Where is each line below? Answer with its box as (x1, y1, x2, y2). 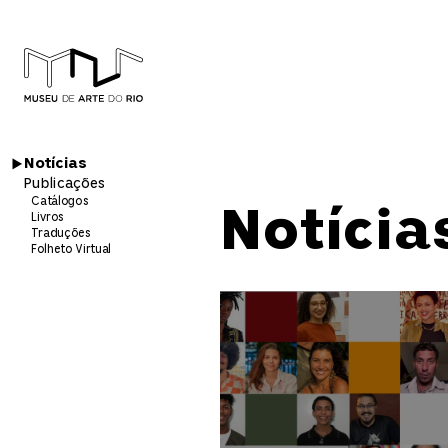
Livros (31, 211, 64, 224)
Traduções (31, 227, 91, 240)
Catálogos (31, 194, 89, 207)
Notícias (24, 156, 87, 172)
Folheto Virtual (31, 243, 111, 256)
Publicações (24, 175, 106, 191)
